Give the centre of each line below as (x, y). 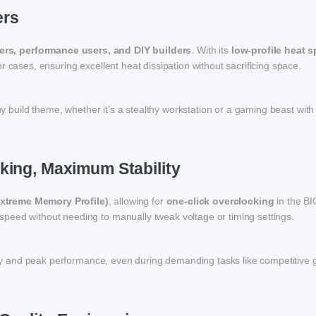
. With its (211, 50)
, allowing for (137, 201)
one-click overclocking (220, 201)
